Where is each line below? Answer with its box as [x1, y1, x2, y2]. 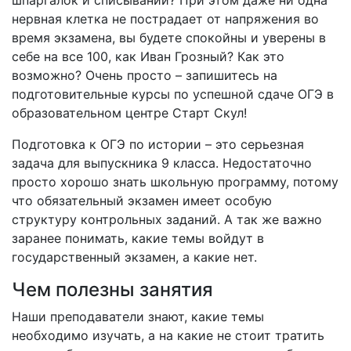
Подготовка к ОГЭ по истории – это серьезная [12, 136, 304, 152]
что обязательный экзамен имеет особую [12, 193, 272, 208]
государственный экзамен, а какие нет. [12, 249, 257, 265]
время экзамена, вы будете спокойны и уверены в [12, 30, 326, 45]
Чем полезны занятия [12, 278, 213, 301]
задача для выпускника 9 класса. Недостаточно [12, 155, 312, 171]
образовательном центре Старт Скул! [12, 105, 247, 121]
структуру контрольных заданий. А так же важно [12, 212, 322, 227]
